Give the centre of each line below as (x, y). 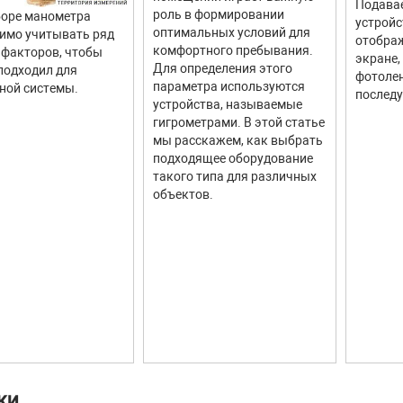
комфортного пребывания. (233, 50)
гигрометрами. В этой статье (239, 122)
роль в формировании (219, 14)
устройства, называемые (228, 104)
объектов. (183, 194)
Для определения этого (223, 68)
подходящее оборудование (233, 158)
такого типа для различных (235, 176)
